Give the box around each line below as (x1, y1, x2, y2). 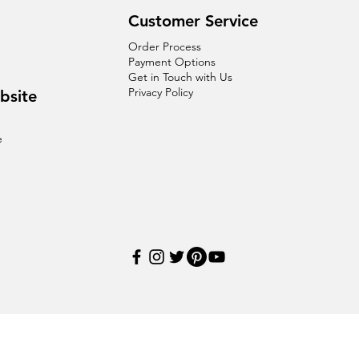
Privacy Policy (127, 84, 193, 99)
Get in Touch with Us (127, 69, 232, 84)
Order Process (127, 38, 201, 54)
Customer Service (127, 10, 258, 30)
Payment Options (127, 54, 216, 69)
